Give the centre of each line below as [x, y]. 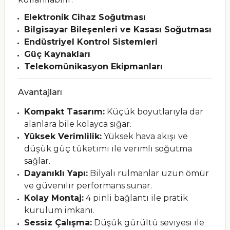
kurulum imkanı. [59, 210]
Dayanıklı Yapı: [56, 173]
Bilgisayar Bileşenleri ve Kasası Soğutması [118, 30]
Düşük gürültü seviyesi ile [148, 223]
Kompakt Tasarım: [64, 112]
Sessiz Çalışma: [58, 223]
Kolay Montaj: [54, 198]
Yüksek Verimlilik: [63, 136]
